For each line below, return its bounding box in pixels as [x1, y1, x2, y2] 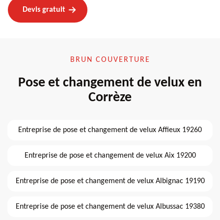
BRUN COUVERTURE [70, 55, 150, 64]
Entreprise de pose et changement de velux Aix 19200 [24, 151, 196, 160]
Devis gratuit [23, 5, 65, 14]
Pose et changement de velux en [18, 76, 202, 90]
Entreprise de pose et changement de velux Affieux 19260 [18, 126, 202, 134]
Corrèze [88, 90, 132, 105]
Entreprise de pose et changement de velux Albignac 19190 [15, 177, 205, 185]
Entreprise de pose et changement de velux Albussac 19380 [15, 202, 205, 211]
